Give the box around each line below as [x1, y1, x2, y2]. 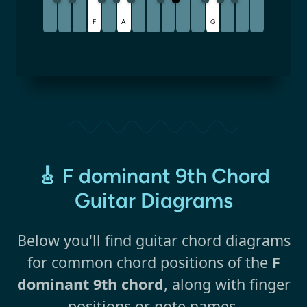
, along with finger [163, 273, 291, 294]
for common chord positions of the [27, 251, 272, 272]
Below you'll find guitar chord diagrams [16, 230, 291, 250]
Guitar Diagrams [74, 187, 233, 213]
